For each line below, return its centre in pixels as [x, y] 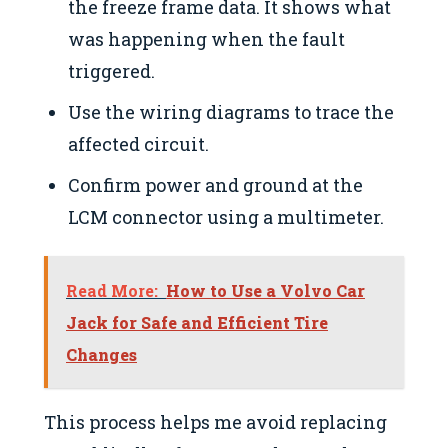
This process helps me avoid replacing [215, 421]
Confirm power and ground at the [216, 185]
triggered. [112, 70]
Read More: [112, 290]
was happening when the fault [207, 38]
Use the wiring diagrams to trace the [231, 112]
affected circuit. [139, 144]
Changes [101, 354]
